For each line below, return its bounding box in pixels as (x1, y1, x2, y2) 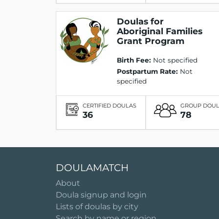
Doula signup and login (56, 190, 147, 199)
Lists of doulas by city (56, 201, 138, 211)
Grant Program (117, 35, 184, 46)
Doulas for (117, 16, 164, 26)
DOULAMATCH (56, 161, 129, 174)
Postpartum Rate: (117, 67, 178, 75)
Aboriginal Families (117, 25, 202, 36)
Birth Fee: (117, 56, 151, 64)
